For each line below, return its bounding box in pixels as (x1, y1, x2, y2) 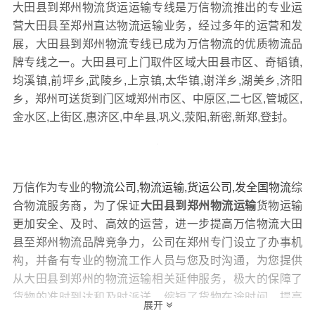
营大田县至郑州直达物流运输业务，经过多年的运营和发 (12, 19, 303, 32)
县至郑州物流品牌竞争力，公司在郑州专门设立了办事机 (12, 236, 303, 248)
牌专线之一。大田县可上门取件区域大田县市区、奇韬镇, (12, 56, 303, 68)
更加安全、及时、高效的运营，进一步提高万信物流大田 (12, 217, 303, 230)
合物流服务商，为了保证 (12, 199, 141, 212)
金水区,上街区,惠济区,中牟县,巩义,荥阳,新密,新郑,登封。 (12, 110, 294, 123)
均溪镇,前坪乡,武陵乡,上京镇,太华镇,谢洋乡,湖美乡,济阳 (12, 74, 303, 86)
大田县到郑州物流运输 (140, 199, 257, 212)
